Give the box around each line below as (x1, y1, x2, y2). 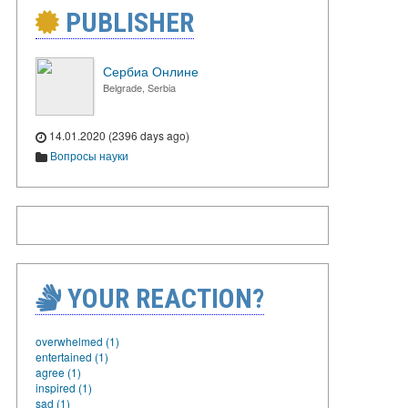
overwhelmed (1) (36, 332, 119, 349)
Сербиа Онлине (103, 62, 199, 80)
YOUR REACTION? (61, 281, 264, 314)
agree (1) (36, 363, 81, 380)
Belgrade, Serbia (103, 80, 176, 95)
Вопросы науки (50, 147, 128, 163)
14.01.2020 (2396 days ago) (46, 127, 189, 143)
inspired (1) (36, 379, 92, 395)
